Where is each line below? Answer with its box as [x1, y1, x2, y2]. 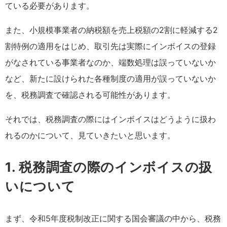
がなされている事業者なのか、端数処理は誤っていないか [5, 57, 216, 68]
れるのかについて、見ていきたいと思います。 [5, 130, 175, 141]
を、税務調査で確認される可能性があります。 [5, 90, 175, 100]
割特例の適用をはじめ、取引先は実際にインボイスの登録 [5, 41, 216, 52]
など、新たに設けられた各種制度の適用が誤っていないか [5, 73, 216, 84]
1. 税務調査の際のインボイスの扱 [5, 159, 212, 175]
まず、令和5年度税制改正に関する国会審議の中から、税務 [5, 213, 221, 224]
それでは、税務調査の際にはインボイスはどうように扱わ [5, 114, 216, 125]
